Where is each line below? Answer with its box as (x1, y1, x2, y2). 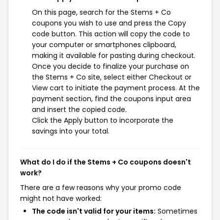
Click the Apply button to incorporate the (32, 115, 173, 125)
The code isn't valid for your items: (32, 206, 156, 216)
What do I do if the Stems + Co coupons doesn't (20, 157, 191, 167)
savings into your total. (32, 126, 110, 136)
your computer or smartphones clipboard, (32, 40, 176, 50)
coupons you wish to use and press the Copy (32, 18, 186, 28)
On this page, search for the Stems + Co (32, 7, 171, 17)
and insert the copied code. (32, 105, 127, 114)
